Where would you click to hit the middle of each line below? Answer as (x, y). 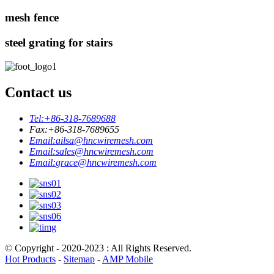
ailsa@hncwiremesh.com (104, 140)
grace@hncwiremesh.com (106, 162)
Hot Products (30, 259)
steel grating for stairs (59, 43)
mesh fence (32, 18)
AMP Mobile (128, 259)
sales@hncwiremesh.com (105, 151)
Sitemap (79, 259)
